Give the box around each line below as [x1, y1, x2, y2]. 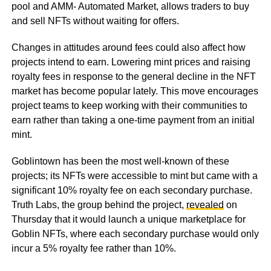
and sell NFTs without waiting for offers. [11, 15, 181, 26]
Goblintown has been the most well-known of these [11, 155, 229, 166]
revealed [186, 199, 224, 210]
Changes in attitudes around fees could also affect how [11, 42, 246, 53]
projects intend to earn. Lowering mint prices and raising [11, 56, 250, 67]
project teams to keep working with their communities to [11, 100, 247, 111]
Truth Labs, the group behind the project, [11, 199, 186, 210]
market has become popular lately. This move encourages [11, 85, 258, 96]
